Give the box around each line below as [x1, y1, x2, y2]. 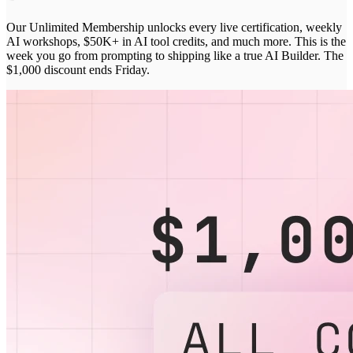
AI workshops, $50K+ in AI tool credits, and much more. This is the [6, 34, 346, 48]
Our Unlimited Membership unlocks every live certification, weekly [6, 20, 342, 34]
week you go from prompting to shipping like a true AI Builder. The [6, 48, 344, 62]
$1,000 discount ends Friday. [6, 62, 150, 76]
